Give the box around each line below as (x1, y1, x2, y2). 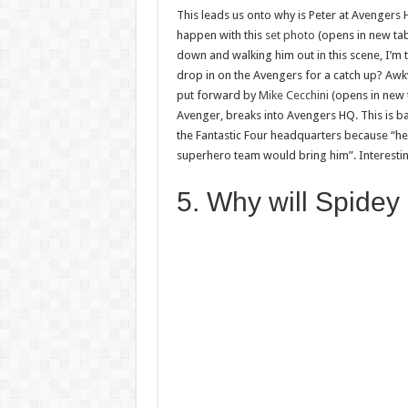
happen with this (176, 27, 265, 42)
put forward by (176, 87, 259, 102)
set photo (264, 27, 315, 42)
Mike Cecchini (258, 87, 329, 102)
